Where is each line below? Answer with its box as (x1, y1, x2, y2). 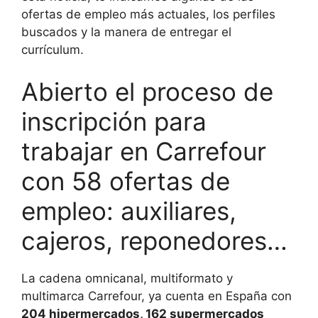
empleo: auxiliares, (21, 196, 236, 226)
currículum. (21, 42, 84, 57)
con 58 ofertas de (21, 166, 230, 197)
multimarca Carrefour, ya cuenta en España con (21, 289, 292, 304)
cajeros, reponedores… (21, 226, 287, 256)
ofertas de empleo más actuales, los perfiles (21, 6, 275, 21)
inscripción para (21, 106, 207, 137)
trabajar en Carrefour (21, 136, 266, 167)
